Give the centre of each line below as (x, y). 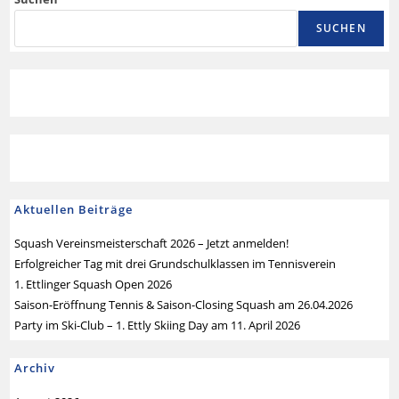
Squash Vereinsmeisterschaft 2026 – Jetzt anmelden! (152, 243)
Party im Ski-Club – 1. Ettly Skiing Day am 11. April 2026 (158, 325)
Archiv (35, 368)
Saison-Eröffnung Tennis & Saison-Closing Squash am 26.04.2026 (184, 305)
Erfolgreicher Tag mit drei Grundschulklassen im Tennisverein (175, 264)
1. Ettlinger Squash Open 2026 (94, 284)
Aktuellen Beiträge (74, 209)
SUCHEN (341, 28)
